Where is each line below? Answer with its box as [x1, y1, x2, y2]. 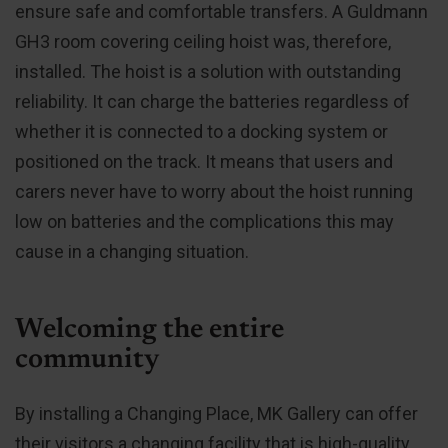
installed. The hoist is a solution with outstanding [15, 61, 401, 83]
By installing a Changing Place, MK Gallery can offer [15, 403, 418, 425]
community [15, 346, 159, 375]
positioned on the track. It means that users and [15, 151, 393, 173]
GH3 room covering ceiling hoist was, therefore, [15, 31, 391, 53]
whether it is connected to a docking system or [15, 121, 388, 143]
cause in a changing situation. [15, 241, 249, 263]
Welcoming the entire [15, 316, 284, 345]
